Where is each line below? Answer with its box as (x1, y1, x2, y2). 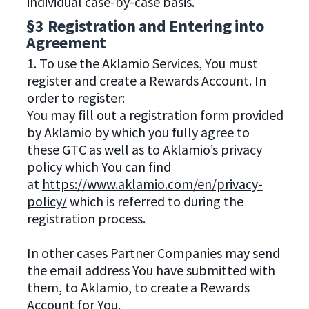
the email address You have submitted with (26, 261, 275, 279)
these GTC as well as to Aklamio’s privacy (26, 141, 262, 159)
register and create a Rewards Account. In (26, 72, 266, 90)
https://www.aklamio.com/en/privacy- (41, 175, 263, 193)
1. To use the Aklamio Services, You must (26, 54, 258, 72)
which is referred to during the (66, 192, 243, 210)
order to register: (26, 89, 125, 107)
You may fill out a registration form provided (26, 106, 283, 124)
